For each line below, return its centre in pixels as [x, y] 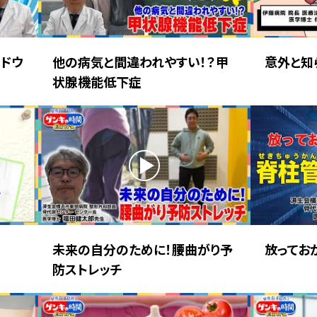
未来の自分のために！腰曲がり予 [143, 249]
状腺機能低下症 [97, 82]
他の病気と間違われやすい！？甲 [140, 62]
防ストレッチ [87, 269]
